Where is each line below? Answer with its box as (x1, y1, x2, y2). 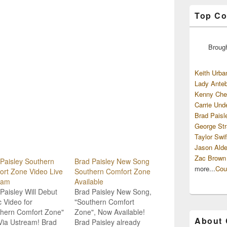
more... (195, 163, 215, 173)
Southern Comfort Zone (74, 166, 150, 176)
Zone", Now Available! (74, 206, 145, 217)
